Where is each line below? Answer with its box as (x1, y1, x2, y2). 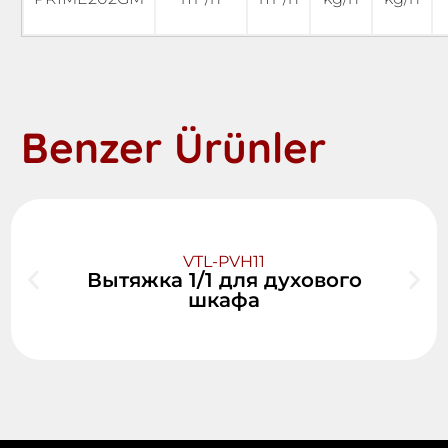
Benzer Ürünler (20, 121, 326, 174)
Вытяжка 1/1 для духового (86, 268, 362, 292)
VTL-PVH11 (183, 252, 265, 271)
